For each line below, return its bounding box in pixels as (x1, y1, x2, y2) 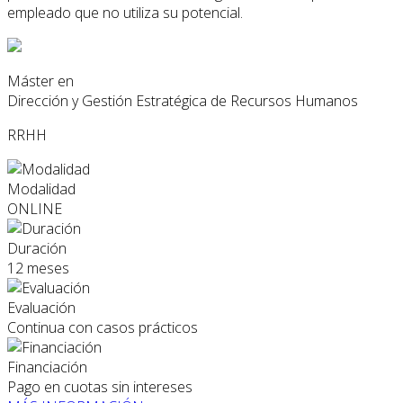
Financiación (7, 357, 87, 378)
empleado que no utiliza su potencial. (7, 3, 243, 23)
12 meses (7, 258, 69, 279)
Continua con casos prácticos (7, 318, 198, 338)
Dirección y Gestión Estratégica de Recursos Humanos (7, 91, 358, 112)
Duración (7, 238, 67, 259)
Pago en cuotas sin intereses (7, 377, 193, 398)
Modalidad (7, 179, 76, 200)
